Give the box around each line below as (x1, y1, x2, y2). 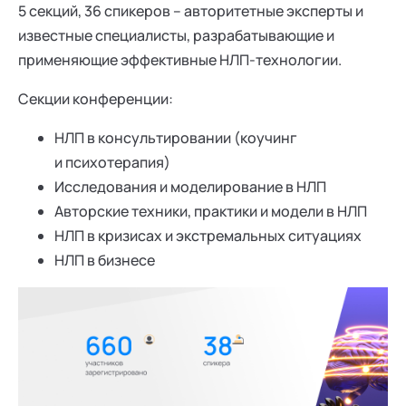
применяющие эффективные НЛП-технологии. (18, 50, 342, 70)
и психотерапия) (54, 152, 170, 172)
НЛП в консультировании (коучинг (54, 128, 297, 148)
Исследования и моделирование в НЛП (54, 177, 326, 197)
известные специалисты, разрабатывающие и (18, 25, 334, 45)
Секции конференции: (18, 89, 173, 109)
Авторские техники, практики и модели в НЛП (54, 201, 367, 221)
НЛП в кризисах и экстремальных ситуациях (54, 226, 362, 246)
